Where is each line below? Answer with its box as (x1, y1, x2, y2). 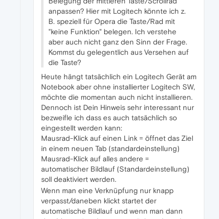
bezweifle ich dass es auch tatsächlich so (41, 113, 177, 122)
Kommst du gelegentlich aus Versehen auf (48, 48, 189, 57)
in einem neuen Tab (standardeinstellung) (41, 144, 179, 153)
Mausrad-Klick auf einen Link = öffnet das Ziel (41, 134, 193, 143)
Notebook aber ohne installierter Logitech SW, (41, 83, 195, 91)
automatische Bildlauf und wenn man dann (41, 207, 183, 216)
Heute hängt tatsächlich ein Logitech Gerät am (41, 72, 197, 81)
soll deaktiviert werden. (41, 175, 116, 184)
